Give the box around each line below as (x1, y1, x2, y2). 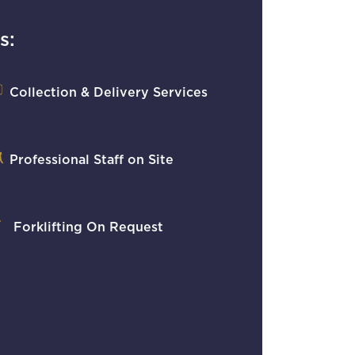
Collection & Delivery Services (10, 86, 208, 99)
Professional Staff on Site (10, 154, 174, 166)
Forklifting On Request (10, 221, 163, 234)
